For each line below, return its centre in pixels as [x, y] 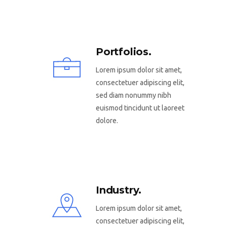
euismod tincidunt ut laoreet [140, 108]
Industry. [119, 190]
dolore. [107, 121]
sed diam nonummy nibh [134, 96]
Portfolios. [124, 52]
